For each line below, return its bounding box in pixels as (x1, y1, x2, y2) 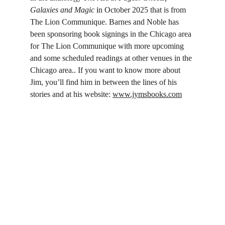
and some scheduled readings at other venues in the (30, 54, 194, 63)
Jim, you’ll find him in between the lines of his (30, 78, 179, 87)
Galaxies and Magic (30, 6, 94, 15)
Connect (97, 201, 128, 212)
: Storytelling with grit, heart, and (86, 177, 192, 186)
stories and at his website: (30, 90, 113, 99)
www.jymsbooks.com (113, 90, 182, 99)
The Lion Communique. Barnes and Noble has (30, 18, 181, 27)
